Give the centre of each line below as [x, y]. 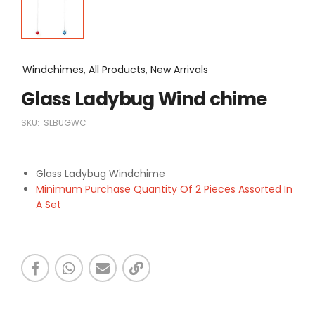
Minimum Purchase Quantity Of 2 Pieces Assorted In [164, 189]
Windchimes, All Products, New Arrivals [115, 69]
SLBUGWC [65, 122]
